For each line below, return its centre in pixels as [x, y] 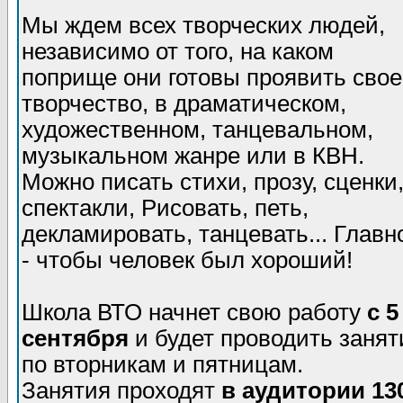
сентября [75, 338]
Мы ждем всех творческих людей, [203, 25]
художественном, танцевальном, [197, 130]
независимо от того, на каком [178, 51]
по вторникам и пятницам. [162, 364]
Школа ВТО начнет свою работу [194, 312]
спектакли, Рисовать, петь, [165, 208]
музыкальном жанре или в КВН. [193, 156]
